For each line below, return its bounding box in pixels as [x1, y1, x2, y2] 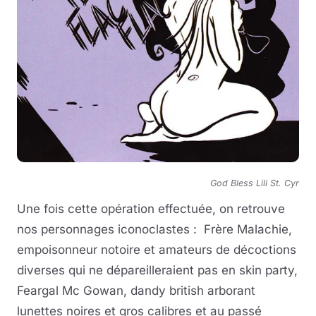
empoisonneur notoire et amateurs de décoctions [17, 243, 296, 257]
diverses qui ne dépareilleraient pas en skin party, [17, 263, 298, 278]
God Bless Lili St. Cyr [210, 178, 299, 189]
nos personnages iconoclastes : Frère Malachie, [17, 222, 292, 237]
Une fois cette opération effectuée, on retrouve [17, 202, 285, 217]
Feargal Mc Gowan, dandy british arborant [17, 284, 255, 298]
